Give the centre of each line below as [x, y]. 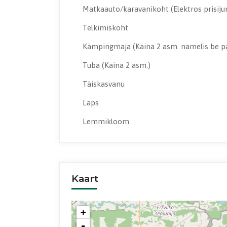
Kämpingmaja [108, 47]
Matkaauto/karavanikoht [127, 9]
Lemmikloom [106, 122]
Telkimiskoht [105, 28]
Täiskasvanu [104, 84]
